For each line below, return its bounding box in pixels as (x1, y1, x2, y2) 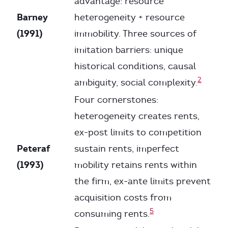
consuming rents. (74, 208, 150, 219)
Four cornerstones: (74, 94, 158, 105)
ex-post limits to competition (74, 127, 202, 138)
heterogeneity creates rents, (74, 110, 199, 122)
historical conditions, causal (74, 61, 196, 72)
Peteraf (17, 142, 50, 154)
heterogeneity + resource (74, 12, 185, 23)
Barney (17, 11, 48, 23)
